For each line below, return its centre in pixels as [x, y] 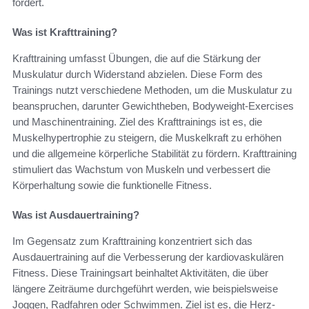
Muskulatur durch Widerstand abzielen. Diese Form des [138, 74]
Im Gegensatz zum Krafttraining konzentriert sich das [132, 241]
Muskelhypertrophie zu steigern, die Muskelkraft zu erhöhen [147, 137]
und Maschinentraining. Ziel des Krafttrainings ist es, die [137, 121]
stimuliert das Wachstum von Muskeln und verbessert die [141, 169]
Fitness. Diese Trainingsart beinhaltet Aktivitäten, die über [140, 272]
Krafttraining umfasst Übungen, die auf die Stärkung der [137, 58]
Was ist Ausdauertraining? [76, 215]
